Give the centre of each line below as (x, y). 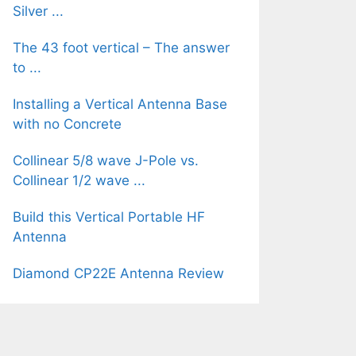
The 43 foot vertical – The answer (121, 47)
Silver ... (38, 11)
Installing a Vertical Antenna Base (120, 104)
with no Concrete (67, 124)
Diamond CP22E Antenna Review (118, 273)
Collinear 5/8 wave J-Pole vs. (106, 160)
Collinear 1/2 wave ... (79, 180)
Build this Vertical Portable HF (109, 217)
